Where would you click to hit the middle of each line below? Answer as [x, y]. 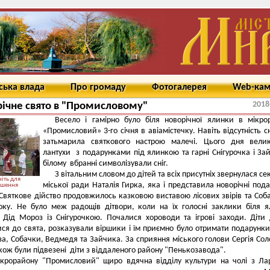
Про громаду [98, 87]
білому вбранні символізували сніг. [105, 164]
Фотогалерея [179, 87]
